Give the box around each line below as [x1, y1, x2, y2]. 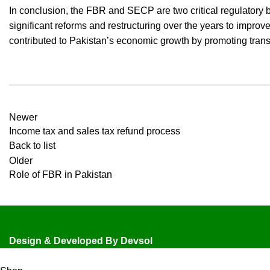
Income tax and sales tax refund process [9, 126, 180, 137]
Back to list [9, 140, 55, 151]
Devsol [121, 236, 152, 246]
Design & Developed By [9, 236, 121, 246]
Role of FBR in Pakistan [9, 169, 112, 180]
